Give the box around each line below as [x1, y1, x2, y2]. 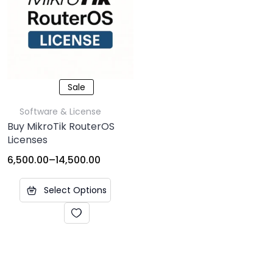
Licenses [7, 133, 48, 147]
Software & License [19, 105, 101, 118]
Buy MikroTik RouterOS [7, 119, 115, 134]
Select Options [43, 183, 107, 196]
